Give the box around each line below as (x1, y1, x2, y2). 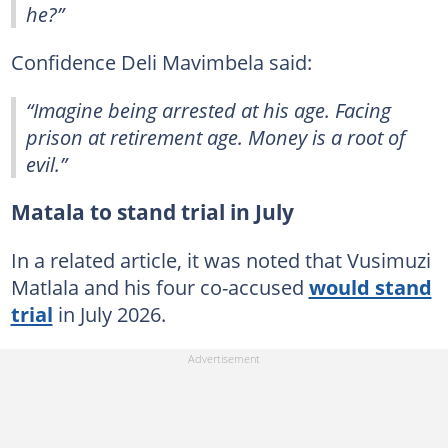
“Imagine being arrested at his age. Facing (26, 95, 391, 124)
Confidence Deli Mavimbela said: (10, 47, 312, 76)
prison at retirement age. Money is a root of (26, 122, 405, 151)
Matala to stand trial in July (10, 197, 294, 226)
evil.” (26, 149, 67, 178)
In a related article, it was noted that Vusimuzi (10, 245, 431, 274)
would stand (308, 272, 432, 301)
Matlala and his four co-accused (10, 272, 309, 301)
